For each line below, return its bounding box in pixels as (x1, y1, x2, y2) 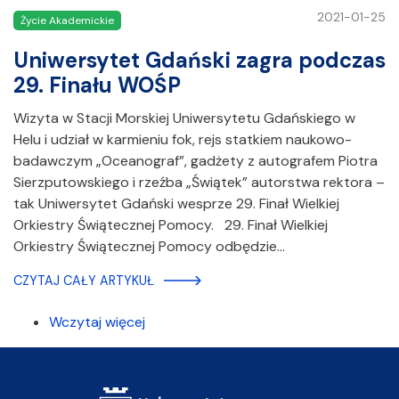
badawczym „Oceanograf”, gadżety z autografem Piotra (13, 151, 378, 171)
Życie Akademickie (20, 12, 114, 28)
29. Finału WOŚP (13, 71, 181, 100)
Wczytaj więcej (49, 313, 145, 332)
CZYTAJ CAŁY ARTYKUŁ (13, 273, 154, 289)
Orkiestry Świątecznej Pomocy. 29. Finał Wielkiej (13, 216, 328, 235)
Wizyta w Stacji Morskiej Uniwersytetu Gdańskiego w (13, 109, 355, 128)
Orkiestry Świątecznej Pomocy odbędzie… (13, 237, 285, 256)
